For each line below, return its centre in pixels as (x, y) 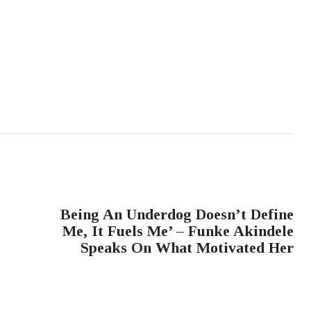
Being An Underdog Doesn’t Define (177, 214)
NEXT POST (253, 192)
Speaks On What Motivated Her (187, 247)
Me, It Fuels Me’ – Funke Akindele (178, 230)
